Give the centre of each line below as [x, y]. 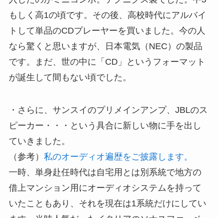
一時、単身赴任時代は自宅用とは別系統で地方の [105, 173]
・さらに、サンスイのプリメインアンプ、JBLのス [108, 110]
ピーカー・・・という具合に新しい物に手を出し [105, 126]
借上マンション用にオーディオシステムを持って [105, 188]
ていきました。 [39, 141]
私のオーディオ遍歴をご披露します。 [118, 157]
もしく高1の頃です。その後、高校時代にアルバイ [107, 15]
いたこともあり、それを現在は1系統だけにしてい [107, 204]
